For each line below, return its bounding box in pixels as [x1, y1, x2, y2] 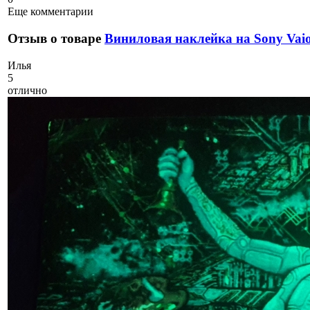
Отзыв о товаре [8, 30, 104, 46]
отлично [8, 84, 47, 96]
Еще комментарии [8, 6, 93, 18]
